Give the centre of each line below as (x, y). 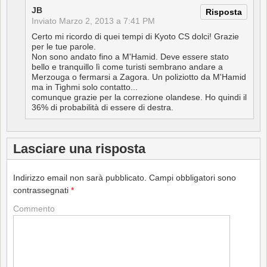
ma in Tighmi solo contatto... (85, 87)
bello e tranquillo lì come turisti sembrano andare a (127, 66)
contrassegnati (42, 190)
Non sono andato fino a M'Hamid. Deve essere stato (130, 56)
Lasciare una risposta (79, 148)
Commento (34, 208)
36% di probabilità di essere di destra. (103, 107)
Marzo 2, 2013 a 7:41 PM (107, 21)
